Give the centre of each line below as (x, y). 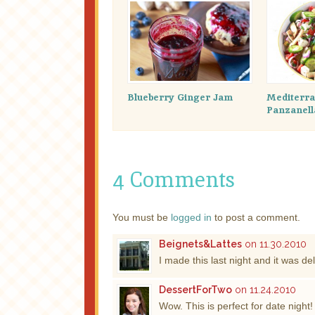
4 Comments (174, 179)
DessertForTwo (195, 289)
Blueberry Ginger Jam (180, 97)
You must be (142, 217)
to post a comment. (256, 217)
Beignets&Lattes (200, 244)
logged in (191, 217)
